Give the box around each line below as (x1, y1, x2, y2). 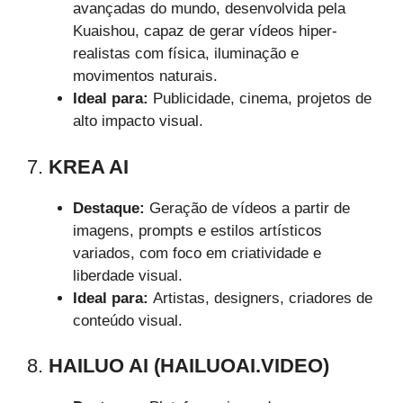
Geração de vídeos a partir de (145, 199, 350, 217)
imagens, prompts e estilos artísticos (73, 221, 322, 239)
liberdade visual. (73, 266, 183, 284)
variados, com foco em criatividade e (73, 244, 321, 262)
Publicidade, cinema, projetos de (148, 90, 372, 108)
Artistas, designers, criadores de (148, 289, 372, 307)
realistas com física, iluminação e (73, 45, 299, 63)
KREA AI (49, 155, 129, 178)
